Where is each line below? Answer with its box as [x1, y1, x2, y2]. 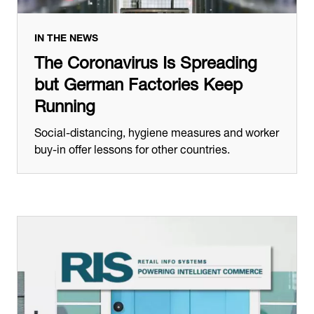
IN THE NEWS [34, 27, 98, 46]
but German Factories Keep [34, 66, 243, 98]
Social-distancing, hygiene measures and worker [34, 120, 279, 142]
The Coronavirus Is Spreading [34, 44, 257, 76]
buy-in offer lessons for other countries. [34, 137, 230, 159]
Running [34, 88, 95, 120]
